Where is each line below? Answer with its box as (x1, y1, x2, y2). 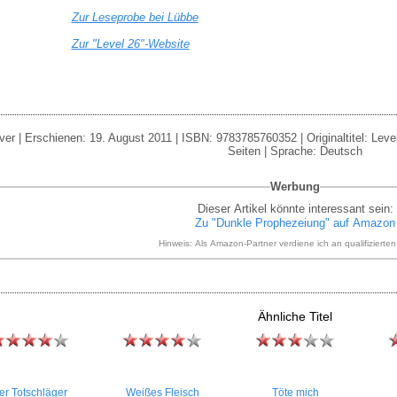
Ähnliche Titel (258, 309, 332, 323)
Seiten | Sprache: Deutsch (228, 144, 362, 158)
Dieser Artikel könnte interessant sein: (197, 202, 393, 215)
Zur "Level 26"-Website (71, 37, 190, 51)
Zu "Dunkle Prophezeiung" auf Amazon (195, 216, 395, 230)
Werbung (270, 180, 320, 193)
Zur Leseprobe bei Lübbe (71, 11, 198, 24)
